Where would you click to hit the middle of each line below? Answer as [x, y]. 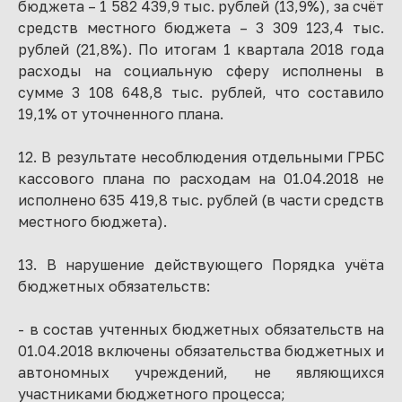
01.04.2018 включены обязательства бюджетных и [201, 351]
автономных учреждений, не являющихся [201, 372]
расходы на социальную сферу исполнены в [201, 71]
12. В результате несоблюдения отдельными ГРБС [201, 157]
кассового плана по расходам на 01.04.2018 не [201, 179]
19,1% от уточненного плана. [121, 114]
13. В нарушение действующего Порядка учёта [201, 265]
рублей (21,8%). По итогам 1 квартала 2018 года [201, 49]
